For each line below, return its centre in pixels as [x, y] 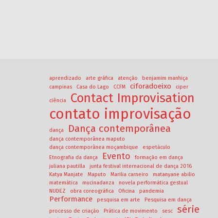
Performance [71, 199]
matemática [64, 183]
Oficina [127, 191]
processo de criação [74, 211]
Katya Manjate [66, 175]
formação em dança [159, 158]
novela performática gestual [153, 183]
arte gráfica [100, 78]
